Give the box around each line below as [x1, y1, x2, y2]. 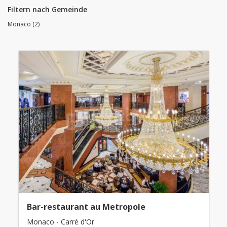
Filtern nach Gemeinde [8, 5, 87, 14]
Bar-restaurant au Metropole [26, 201, 145, 213]
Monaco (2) [8, 20, 40, 28]
